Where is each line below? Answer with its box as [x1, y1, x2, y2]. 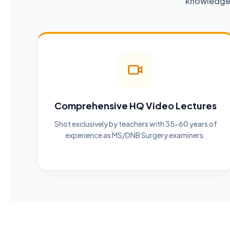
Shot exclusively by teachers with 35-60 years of [54, 119, 217, 128]
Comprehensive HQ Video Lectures [54, 100, 217, 111]
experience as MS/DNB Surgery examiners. [65, 130, 206, 140]
